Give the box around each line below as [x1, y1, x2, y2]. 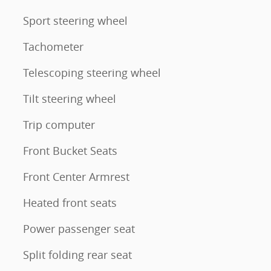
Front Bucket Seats [23, 143, 117, 158]
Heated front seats [23, 195, 117, 211]
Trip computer [23, 117, 95, 132]
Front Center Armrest [23, 169, 129, 184]
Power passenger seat [23, 221, 135, 237]
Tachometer [23, 39, 83, 54]
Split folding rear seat [23, 247, 132, 263]
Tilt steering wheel [23, 91, 116, 106]
